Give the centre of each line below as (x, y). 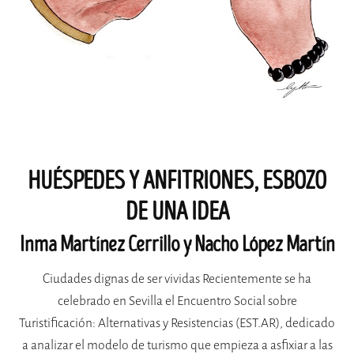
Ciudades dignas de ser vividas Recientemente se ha (177, 279)
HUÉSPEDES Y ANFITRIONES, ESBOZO (177, 182)
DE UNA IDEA (177, 213)
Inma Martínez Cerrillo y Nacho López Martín (177, 245)
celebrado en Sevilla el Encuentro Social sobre (177, 301)
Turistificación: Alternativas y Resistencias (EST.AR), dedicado (177, 323)
